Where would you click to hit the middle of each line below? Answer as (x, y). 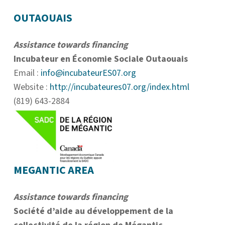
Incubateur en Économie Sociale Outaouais (101, 59)
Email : (27, 73)
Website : (32, 87)
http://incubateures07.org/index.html (121, 87)
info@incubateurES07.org (88, 73)
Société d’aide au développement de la (93, 211)
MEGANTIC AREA (54, 171)
